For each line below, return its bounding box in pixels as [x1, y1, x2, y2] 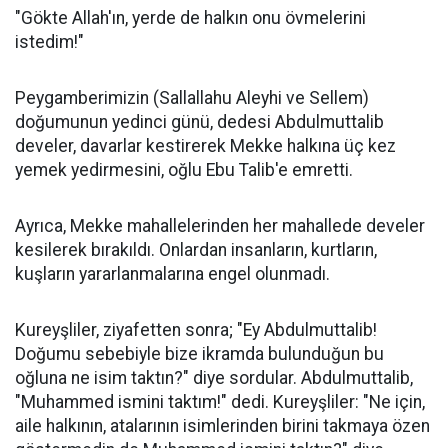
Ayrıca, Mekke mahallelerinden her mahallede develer [15, 216, 425, 236]
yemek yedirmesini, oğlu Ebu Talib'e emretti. [15, 160, 353, 180]
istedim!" [15, 32, 84, 52]
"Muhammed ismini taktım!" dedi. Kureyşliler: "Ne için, [15, 392, 425, 412]
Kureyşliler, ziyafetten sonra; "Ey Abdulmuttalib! [15, 320, 377, 340]
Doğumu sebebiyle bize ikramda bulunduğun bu [15, 344, 384, 364]
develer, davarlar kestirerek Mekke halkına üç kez [15, 136, 396, 156]
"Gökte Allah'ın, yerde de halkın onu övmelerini [15, 8, 366, 28]
